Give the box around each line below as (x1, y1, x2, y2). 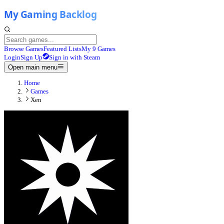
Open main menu (8, 63, 57, 71)
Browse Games (4, 45, 43, 52)
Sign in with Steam (49, 53, 100, 61)
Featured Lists (43, 45, 81, 52)
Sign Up (20, 53, 42, 61)
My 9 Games (81, 45, 115, 52)
